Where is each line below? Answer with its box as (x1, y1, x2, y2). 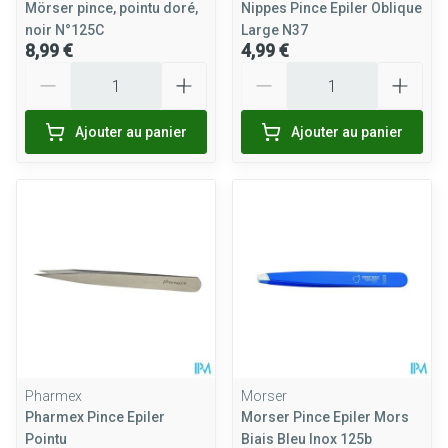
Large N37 (241, 22, 308, 38)
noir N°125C (25, 22, 104, 38)
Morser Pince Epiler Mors (241, 409, 409, 425)
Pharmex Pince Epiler (25, 409, 165, 425)
